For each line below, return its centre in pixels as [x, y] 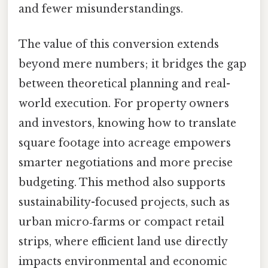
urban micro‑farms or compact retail [121, 222]
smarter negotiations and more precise [126, 163]
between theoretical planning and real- [124, 84]
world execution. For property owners [124, 104]
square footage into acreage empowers [125, 143]
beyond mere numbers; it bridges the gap [133, 64]
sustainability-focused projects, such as [124, 202]
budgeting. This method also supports [122, 183]
